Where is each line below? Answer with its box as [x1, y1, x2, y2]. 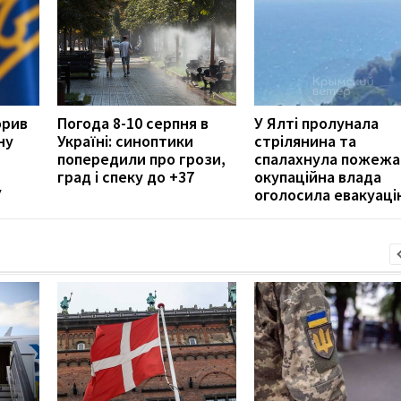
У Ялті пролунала [254, 112, 379, 133]
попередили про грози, [57, 148, 226, 169]
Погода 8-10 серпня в [57, 112, 209, 133]
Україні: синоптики [57, 130, 193, 151]
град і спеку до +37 [57, 166, 194, 187]
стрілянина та [254, 130, 356, 151]
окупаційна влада [254, 166, 381, 187]
